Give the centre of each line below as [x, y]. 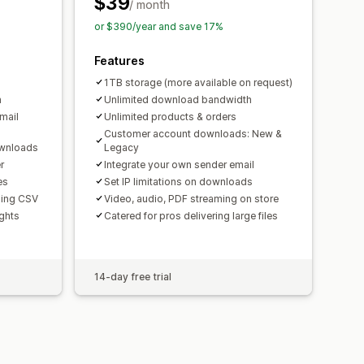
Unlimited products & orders [170, 116]
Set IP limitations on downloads [178, 181]
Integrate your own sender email [179, 164]
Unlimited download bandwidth [178, 99]
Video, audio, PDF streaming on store [191, 198]
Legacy [121, 147]
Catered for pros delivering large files [191, 215]
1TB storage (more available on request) [198, 82]
